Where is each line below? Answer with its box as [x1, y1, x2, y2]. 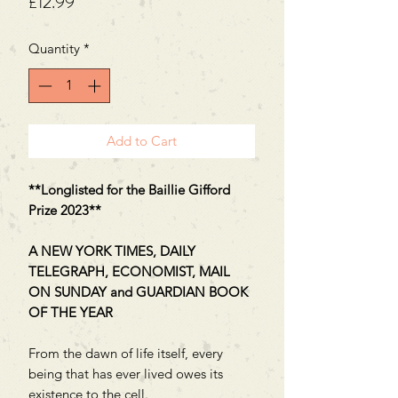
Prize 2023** [28, 201, 101, 219]
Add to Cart [107, 131, 177, 149]
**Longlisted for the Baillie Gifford [28, 180, 230, 198]
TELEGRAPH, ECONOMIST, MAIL [28, 262, 230, 280]
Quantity [28, 40, 80, 58]
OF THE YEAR [28, 303, 113, 321]
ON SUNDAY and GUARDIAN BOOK [28, 283, 248, 300]
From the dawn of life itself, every [28, 344, 223, 362]
